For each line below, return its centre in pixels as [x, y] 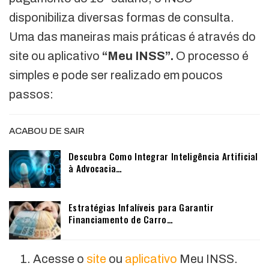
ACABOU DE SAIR [47, 131]
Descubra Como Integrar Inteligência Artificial [163, 156]
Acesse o [60, 259]
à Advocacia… [95, 168]
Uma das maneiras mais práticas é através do [132, 36]
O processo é [211, 56]
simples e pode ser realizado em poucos [116, 75]
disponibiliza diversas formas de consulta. [122, 17]
